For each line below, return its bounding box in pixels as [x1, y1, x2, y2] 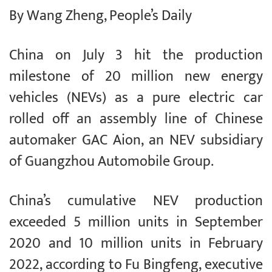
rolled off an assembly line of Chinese [9, 107, 263, 132]
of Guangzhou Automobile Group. [9, 149, 217, 174]
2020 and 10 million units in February [9, 231, 263, 256]
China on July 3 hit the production [9, 43, 263, 68]
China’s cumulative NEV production [9, 189, 263, 214]
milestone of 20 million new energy [9, 64, 263, 89]
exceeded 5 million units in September [9, 210, 263, 235]
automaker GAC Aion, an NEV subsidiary [9, 128, 263, 153]
